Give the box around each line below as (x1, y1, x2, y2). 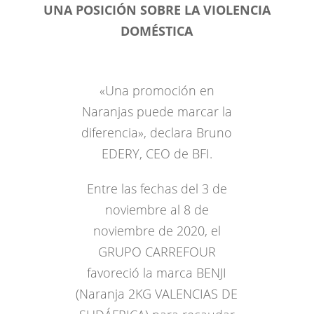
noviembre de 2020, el (93, 222, 221, 239)
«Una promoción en (99, 82, 214, 99)
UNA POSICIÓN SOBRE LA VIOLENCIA (43, 1, 271, 18)
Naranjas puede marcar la (81, 103, 232, 120)
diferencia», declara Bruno (81, 124, 233, 141)
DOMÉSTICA (121, 22, 193, 39)
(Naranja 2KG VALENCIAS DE (76, 285, 238, 302)
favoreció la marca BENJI (87, 264, 227, 281)
